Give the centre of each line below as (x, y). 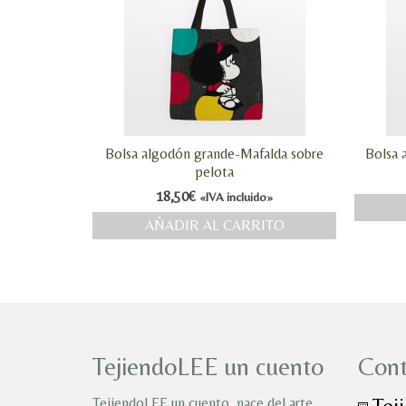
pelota (215, 172)
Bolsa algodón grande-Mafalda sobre (215, 154)
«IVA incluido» (237, 197)
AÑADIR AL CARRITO (214, 225)
